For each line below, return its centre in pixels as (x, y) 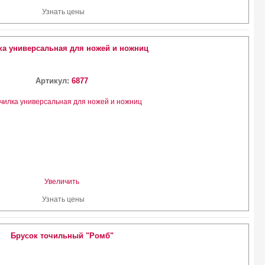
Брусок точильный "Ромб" (62, 236)
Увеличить (62, 182)
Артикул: (54, 81)
